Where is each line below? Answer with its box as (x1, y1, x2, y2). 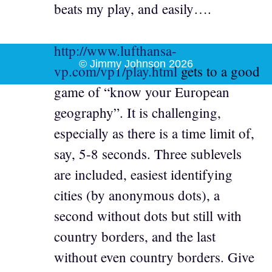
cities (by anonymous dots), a (54, 185, 220, 204)
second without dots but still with (54, 206, 242, 225)
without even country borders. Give (54, 247, 254, 266)
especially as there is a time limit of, (54, 123, 254, 142)
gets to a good (177, 61, 260, 80)
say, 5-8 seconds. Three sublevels (54, 144, 242, 163)
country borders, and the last (54, 226, 216, 245)
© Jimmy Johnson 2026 (79, 58, 193, 70)
